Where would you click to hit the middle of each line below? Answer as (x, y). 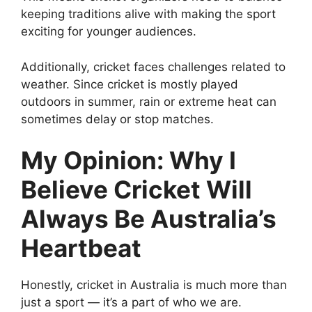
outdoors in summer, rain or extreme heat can (149, 101)
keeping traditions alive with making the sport (148, 14)
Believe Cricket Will (136, 190)
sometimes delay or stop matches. (117, 119)
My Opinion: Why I (128, 161)
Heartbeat (81, 248)
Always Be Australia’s (149, 219)
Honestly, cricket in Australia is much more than (154, 285)
